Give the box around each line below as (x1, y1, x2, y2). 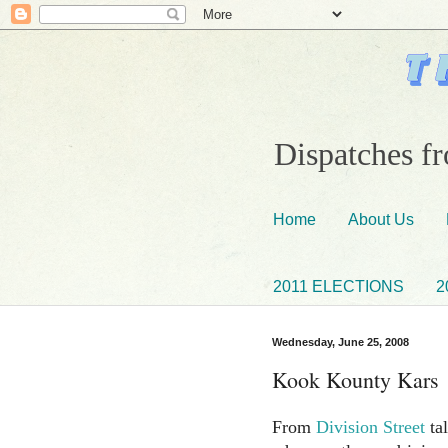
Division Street (316, 417, 425, 438)
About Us (348, 210, 414, 228)
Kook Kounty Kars (272, 364, 439, 394)
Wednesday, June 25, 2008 (272, 336, 409, 349)
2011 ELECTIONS (273, 277, 404, 295)
